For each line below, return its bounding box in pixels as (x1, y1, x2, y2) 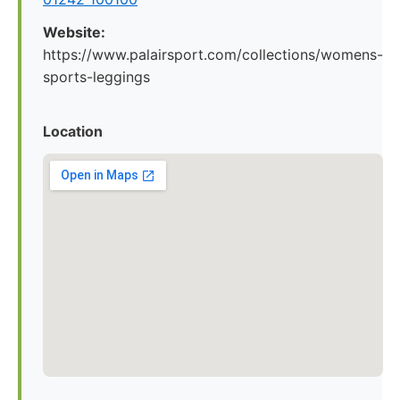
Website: (43, 23, 105, 41)
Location (43, 122, 103, 140)
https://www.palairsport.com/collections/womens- (43, 46, 383, 63)
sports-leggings (43, 68, 150, 86)
